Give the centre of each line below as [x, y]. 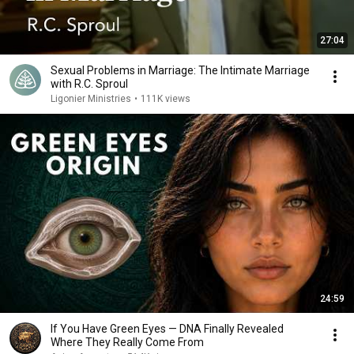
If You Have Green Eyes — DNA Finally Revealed [167, 329]
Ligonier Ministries [91, 99]
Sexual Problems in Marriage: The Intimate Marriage [180, 70]
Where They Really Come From [127, 342]
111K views [166, 99]
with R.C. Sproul [89, 84]
